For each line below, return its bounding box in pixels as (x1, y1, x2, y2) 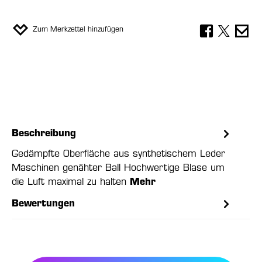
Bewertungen (12, 199, 75, 209)
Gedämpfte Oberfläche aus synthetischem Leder (12, 150, 225, 159)
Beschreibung (12, 129, 76, 139)
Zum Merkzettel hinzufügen (33, 26, 123, 33)
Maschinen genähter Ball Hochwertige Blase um (12, 164, 225, 173)
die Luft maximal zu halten (12, 178, 130, 187)
